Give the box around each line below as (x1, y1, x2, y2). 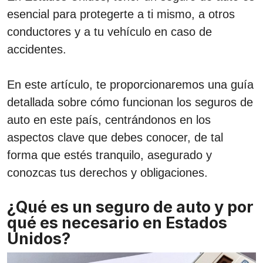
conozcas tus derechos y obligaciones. (7, 166, 208, 179)
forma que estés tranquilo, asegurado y (7, 149, 212, 161)
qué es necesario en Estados (7, 213, 227, 232)
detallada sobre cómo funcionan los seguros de (7, 96, 253, 109)
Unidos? (7, 229, 70, 248)
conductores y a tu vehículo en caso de (7, 25, 212, 38)
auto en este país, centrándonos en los (7, 113, 211, 126)
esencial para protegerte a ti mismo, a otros (7, 8, 235, 21)
